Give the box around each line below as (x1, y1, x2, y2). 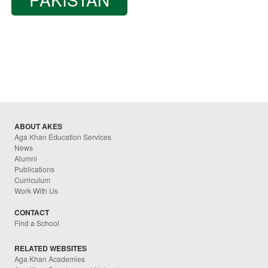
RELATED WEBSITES (14, 242, 87, 254)
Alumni (14, 153, 38, 163)
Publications (14, 163, 55, 174)
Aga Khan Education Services (14, 131, 112, 142)
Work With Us (14, 185, 59, 196)
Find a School (14, 217, 60, 228)
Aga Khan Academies (14, 253, 86, 264)
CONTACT (14, 206, 50, 218)
